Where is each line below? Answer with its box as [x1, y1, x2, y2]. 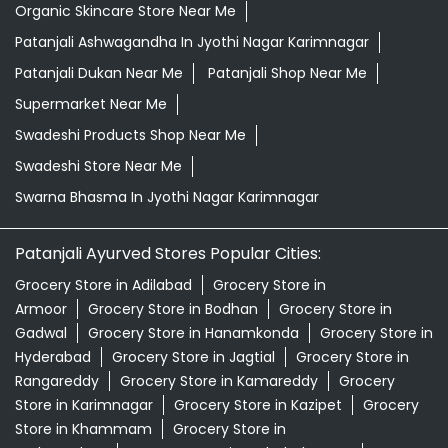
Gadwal [15, 322, 67, 343]
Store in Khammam [15, 418, 152, 439]
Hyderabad [15, 346, 91, 367]
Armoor [15, 298, 67, 319]
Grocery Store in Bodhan [88, 298, 258, 319]
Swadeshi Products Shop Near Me [15, 124, 246, 145]
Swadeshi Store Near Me [15, 155, 182, 176]
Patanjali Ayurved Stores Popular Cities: [15, 241, 321, 265]
